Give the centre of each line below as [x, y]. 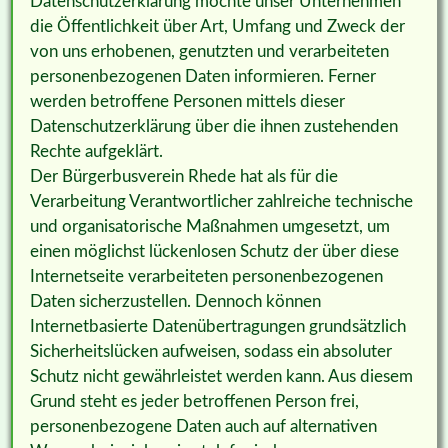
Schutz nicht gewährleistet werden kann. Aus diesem [221, 376]
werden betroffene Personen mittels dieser [187, 101]
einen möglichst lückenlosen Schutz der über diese [214, 251]
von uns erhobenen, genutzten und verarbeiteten [209, 51]
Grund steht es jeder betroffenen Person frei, [194, 401]
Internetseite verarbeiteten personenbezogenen [206, 276]
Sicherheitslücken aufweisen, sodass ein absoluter [210, 351]
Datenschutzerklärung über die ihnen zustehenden [213, 126]
